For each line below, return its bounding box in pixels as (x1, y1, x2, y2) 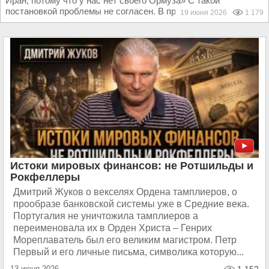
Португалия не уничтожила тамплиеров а (13, 211, 198, 221)
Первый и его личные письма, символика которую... (13, 247, 244, 257)
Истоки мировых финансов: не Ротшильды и (10, 160, 253, 172)
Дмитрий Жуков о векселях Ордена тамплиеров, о (13, 187, 237, 197)
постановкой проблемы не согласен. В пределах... (5, 6, 213, 16)
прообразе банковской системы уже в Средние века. (13, 199, 249, 209)
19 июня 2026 (180, 8, 232, 17)
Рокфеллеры (10, 171, 80, 183)
